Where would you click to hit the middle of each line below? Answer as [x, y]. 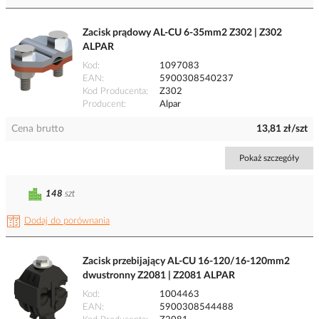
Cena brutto [38, 129]
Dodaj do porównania [67, 221]
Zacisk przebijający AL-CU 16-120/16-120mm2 [186, 262]
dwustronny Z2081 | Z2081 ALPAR [159, 276]
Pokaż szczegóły [269, 158]
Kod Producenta [114, 92]
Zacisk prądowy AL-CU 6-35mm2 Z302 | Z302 [182, 33]
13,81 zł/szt [282, 129]
